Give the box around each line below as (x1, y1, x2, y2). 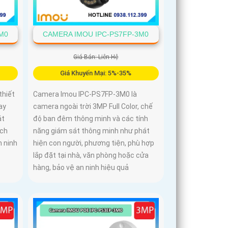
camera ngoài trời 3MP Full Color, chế (33, 102, 153, 111)
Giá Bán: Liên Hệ (73, 53, 119, 61)
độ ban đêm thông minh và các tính (33, 115, 149, 123)
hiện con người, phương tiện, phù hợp (33, 139, 155, 148)
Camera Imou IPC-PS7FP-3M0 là (33, 90, 137, 99)
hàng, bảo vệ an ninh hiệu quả (33, 163, 129, 172)
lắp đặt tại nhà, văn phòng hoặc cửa (33, 151, 149, 160)
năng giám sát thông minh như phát (33, 127, 150, 135)
